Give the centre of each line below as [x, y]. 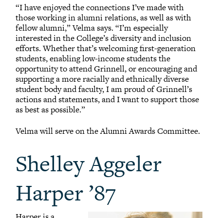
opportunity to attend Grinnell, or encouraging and [106, 68]
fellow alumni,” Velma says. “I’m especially [92, 27]
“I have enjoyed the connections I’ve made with [100, 7]
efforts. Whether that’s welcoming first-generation [106, 48]
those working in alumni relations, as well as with [103, 17]
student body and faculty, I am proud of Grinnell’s [104, 89]
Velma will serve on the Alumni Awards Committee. [108, 131]
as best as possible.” [50, 109]
